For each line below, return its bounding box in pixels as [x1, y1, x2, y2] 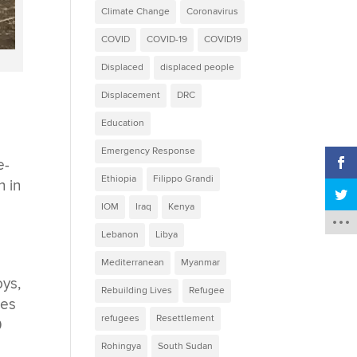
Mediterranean [101, 256, 165, 269]
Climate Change [101, 5, 171, 18]
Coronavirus [186, 5, 239, 18]
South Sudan [158, 339, 214, 352]
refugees [101, 312, 140, 324]
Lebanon [101, 228, 139, 241]
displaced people [160, 61, 235, 73]
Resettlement [156, 312, 215, 324]
